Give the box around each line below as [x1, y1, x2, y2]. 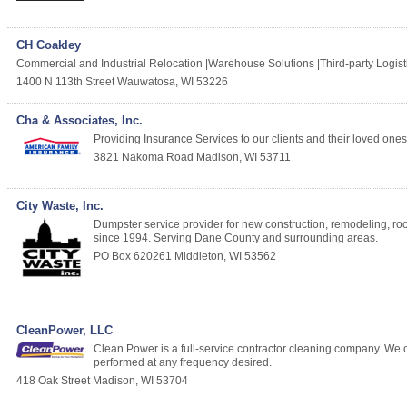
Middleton [174, 250, 223, 263]
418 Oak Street [16, 374, 90, 387]
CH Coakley [16, 38, 81, 53]
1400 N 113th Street [16, 75, 114, 89]
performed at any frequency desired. [94, 356, 272, 369]
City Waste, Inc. [16, 199, 104, 213]
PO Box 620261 [94, 250, 172, 263]
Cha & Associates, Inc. [16, 114, 143, 128]
